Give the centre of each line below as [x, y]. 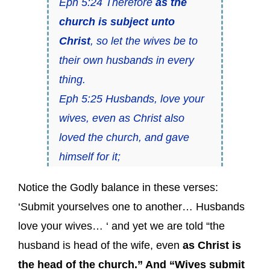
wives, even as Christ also [121, 118]
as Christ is [212, 246]
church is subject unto [117, 22]
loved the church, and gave [124, 138]
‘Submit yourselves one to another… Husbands [131, 207]
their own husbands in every [126, 61]
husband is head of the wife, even [100, 246]
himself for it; [89, 157]
